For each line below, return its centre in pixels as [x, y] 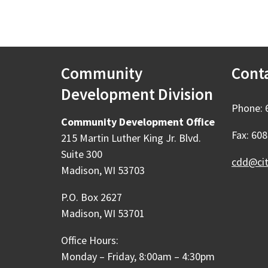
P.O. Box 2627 [92, 197]
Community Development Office [138, 122]
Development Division [137, 94]
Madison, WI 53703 [103, 170]
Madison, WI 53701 [103, 213]
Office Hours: [90, 240]
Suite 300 [83, 154]
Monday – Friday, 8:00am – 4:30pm [138, 256]
